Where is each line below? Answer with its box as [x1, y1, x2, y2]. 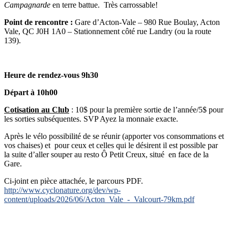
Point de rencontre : [4, 18, 73, 27]
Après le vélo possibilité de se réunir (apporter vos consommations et [4, 132, 224, 141]
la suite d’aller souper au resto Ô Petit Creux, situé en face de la [4, 150, 209, 159]
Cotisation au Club [4, 105, 69, 115]
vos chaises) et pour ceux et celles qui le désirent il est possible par [4, 141, 218, 150]
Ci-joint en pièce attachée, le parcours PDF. [4, 177, 143, 186]
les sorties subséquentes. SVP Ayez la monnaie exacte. [4, 115, 178, 124]
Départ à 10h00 [4, 88, 58, 97]
